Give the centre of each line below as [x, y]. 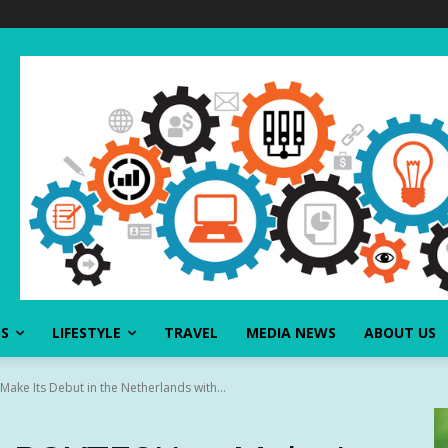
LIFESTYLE [86, 332]
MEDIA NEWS [291, 332]
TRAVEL [191, 332]
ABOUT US [400, 332]
